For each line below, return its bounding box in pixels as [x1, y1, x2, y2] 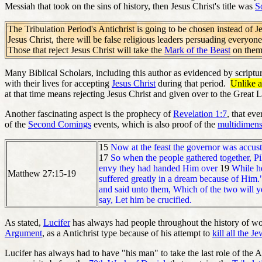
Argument [5, 227, 42, 238]
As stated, [5, 217, 43, 227]
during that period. [156, 78, 230, 88]
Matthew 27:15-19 [8, 168, 76, 178]
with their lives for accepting [5, 78, 112, 88]
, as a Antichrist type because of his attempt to [42, 227, 212, 238]
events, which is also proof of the [91, 119, 218, 129]
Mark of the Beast [164, 44, 230, 55]
